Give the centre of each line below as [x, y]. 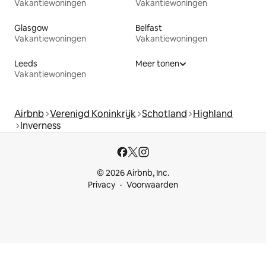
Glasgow [31, 28]
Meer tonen [157, 63]
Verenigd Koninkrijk [93, 113]
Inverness [40, 125]
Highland [213, 113]
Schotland [164, 113]
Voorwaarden [152, 185]
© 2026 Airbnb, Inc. [133, 173]
